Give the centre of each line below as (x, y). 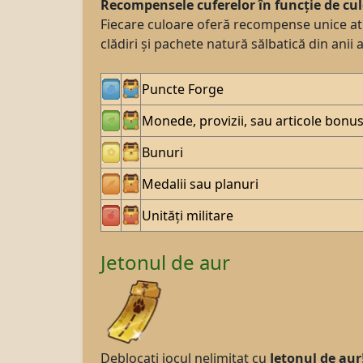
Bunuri (162, 152)
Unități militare (188, 216)
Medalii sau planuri (200, 184)
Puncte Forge (183, 89)
